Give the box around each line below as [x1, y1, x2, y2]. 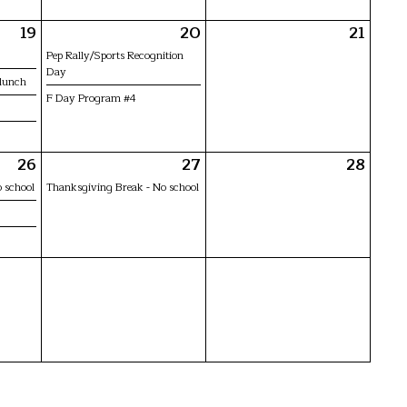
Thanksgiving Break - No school [46, 177, 199, 196]
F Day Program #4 [46, 88, 136, 107]
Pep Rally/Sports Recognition [46, 45, 184, 65]
